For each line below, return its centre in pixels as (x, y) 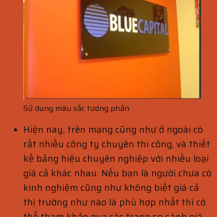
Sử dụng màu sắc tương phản (76, 108)
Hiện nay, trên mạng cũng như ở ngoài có (113, 129)
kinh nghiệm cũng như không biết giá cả (111, 187)
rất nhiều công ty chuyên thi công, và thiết (117, 144)
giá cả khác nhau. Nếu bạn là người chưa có (117, 173)
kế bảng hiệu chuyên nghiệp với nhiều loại (116, 158)
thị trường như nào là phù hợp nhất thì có (115, 202)
